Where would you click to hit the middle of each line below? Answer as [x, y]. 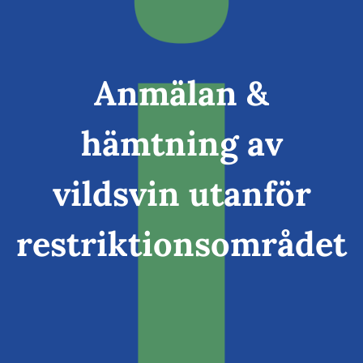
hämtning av [181, 143]
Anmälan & [181, 93]
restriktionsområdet [181, 243]
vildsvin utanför [181, 193]
